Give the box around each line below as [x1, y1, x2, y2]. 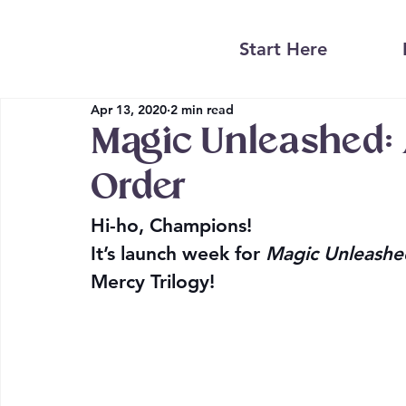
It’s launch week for [91, 242, 266, 266]
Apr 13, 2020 [91, 101, 167, 118]
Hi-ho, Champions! [91, 214, 252, 237]
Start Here [239, 38, 328, 61]
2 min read [170, 101, 234, 118]
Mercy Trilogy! [91, 270, 215, 294]
